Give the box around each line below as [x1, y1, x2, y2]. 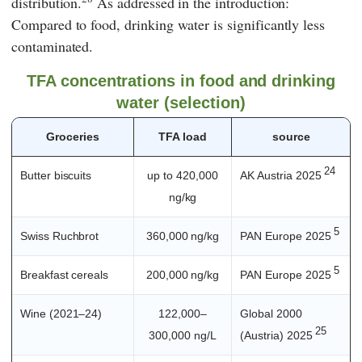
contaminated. [11, 36, 94, 56]
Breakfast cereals [20, 267, 109, 281]
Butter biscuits [20, 168, 92, 182]
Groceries [46, 129, 99, 143]
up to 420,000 [147, 168, 218, 182]
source [271, 129, 310, 143]
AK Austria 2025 [240, 168, 325, 182]
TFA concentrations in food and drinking [27, 71, 335, 90]
